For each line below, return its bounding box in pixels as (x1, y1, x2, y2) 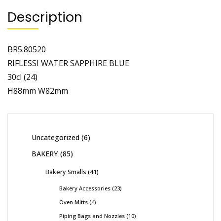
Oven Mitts (59, 198, 88, 206)
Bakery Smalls (45, 167, 86, 176)
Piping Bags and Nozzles (59, 212, 125, 220)
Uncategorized (32, 132, 79, 142)
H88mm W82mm (7, 85, 68, 96)
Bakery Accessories (59, 184, 110, 192)
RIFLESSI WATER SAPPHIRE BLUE (7, 57, 129, 69)
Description (7, 7, 82, 26)
